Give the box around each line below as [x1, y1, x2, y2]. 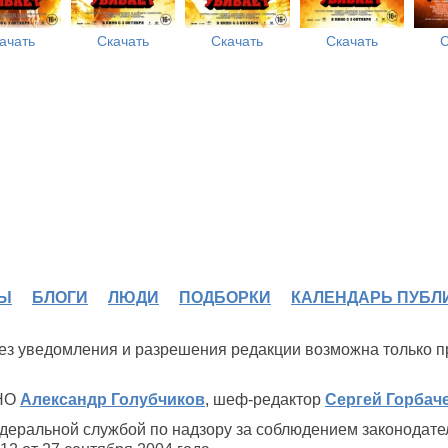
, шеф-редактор [205, 391, 325, 408]
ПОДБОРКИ [179, 289, 271, 306]
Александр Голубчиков [20, 391, 205, 408]
